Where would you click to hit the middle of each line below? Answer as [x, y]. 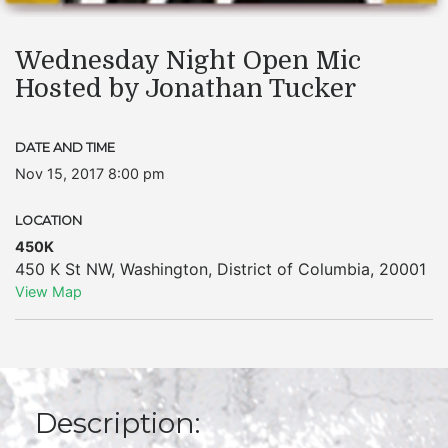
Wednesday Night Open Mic [188, 60]
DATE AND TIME [65, 147]
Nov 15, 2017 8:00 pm [90, 173]
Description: [117, 423]
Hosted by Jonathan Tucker [185, 88]
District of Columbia [293, 269]
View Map [48, 291]
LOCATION [48, 220]
